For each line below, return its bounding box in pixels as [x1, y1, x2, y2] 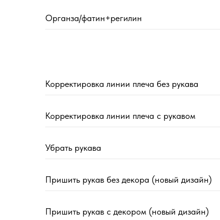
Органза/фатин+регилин [45, 13, 142, 24]
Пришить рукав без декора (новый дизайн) [45, 174, 212, 185]
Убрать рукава [45, 142, 101, 153]
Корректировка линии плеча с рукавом [45, 110, 195, 121]
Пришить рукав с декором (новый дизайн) [45, 206, 209, 217]
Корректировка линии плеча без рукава [45, 79, 198, 89]
